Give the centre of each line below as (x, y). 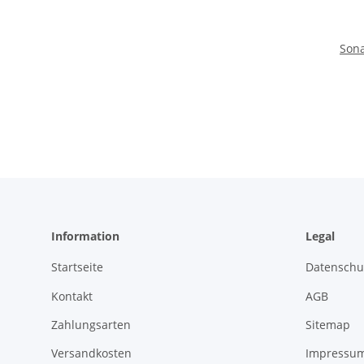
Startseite (77, 267)
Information (85, 236)
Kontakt (72, 296)
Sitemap (327, 325)
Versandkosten (91, 353)
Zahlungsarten (91, 325)
